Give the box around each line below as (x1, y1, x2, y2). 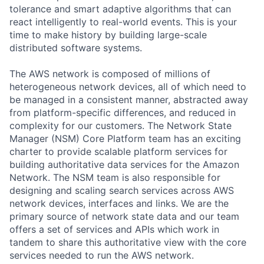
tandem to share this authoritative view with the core (9, 236, 246, 248)
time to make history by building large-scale (9, 28, 207, 41)
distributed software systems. (9, 41, 142, 54)
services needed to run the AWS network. (9, 249, 194, 261)
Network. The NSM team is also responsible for (9, 171, 220, 183)
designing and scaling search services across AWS (9, 184, 234, 196)
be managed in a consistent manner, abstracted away (9, 93, 248, 105)
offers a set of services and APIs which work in (9, 223, 219, 235)
